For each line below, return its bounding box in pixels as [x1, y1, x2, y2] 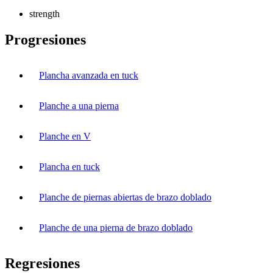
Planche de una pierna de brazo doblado [39, 222, 193, 233]
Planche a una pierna [39, 100, 119, 111]
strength [29, 8, 60, 19]
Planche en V [39, 130, 91, 141]
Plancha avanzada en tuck [39, 69, 138, 80]
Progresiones [5, 31, 86, 48]
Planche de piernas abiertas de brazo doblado [39, 191, 211, 202]
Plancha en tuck [39, 161, 100, 172]
